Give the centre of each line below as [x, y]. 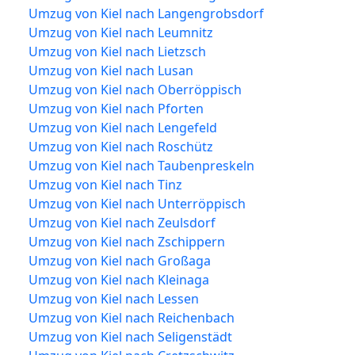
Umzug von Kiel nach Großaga [120, 260]
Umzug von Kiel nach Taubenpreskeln [141, 165]
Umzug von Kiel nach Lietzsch [117, 51]
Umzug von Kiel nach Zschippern [127, 241]
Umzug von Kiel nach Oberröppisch [135, 89]
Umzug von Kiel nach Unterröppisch [137, 203]
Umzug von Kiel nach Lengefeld [123, 127]
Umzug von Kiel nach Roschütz [121, 146]
